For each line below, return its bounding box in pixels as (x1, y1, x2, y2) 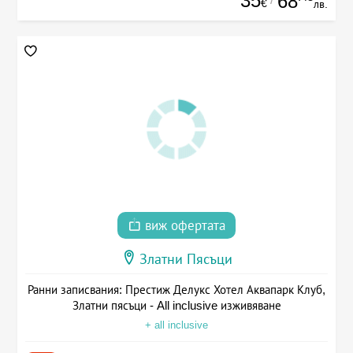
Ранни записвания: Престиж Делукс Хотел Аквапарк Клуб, (28, 282, 325, 296)
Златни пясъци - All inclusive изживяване (72, 298, 281, 312)
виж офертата (141, 217, 225, 233)
